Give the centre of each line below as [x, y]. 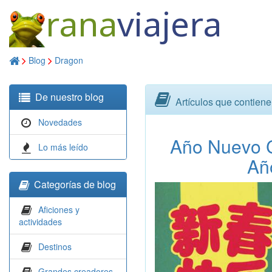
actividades [40, 222]
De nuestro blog [70, 97]
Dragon [69, 60]
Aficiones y [59, 209]
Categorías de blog [75, 184]
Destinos [55, 246]
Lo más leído [63, 147]
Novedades [60, 122]
